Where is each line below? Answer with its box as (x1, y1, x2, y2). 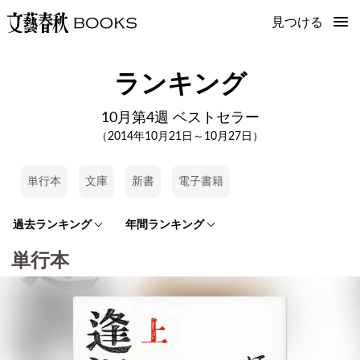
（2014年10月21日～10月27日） (96, 131, 264, 142)
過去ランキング (13, 219, 92, 231)
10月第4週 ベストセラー (100, 111, 260, 125)
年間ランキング (125, 219, 204, 231)
